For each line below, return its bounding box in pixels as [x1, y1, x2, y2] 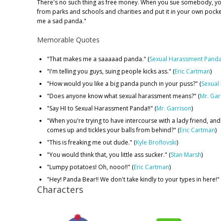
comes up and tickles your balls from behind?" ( [47, 126, 180, 135]
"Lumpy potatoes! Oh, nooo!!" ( [47, 163, 134, 172]
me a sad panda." [37, 17, 86, 26]
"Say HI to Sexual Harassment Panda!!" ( [47, 104, 156, 113]
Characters [37, 184, 83, 196]
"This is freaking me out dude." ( [47, 138, 136, 147]
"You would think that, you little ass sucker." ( [47, 150, 171, 159]
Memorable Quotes [37, 35, 100, 45]
